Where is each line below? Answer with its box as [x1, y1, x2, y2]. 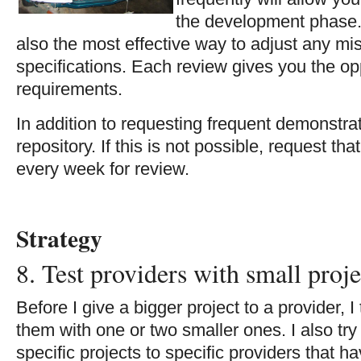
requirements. [16, 78, 122, 99]
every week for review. [16, 158, 189, 179]
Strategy [16, 220, 102, 255]
